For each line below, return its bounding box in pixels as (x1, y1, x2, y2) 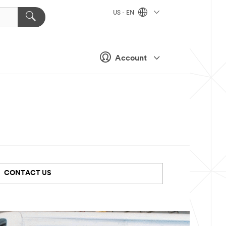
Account (113, 54, 149, 63)
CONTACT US (4, 169, 51, 178)
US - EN (113, 10, 136, 17)
